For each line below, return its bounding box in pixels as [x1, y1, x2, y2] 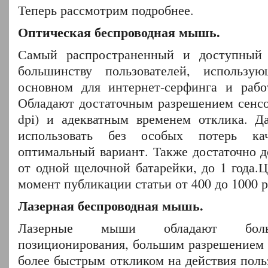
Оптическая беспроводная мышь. [18, 22, 220, 41]
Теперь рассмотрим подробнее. [18, 1, 194, 19]
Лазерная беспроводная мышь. [18, 196, 203, 215]
